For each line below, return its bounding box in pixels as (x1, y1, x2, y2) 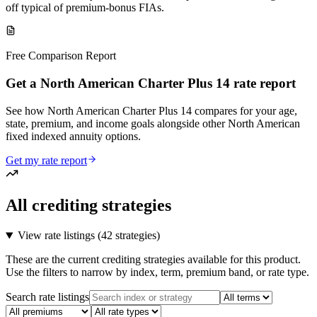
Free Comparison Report (6, 50, 116, 62)
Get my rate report (6, 154, 87, 166)
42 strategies (100, 229, 156, 242)
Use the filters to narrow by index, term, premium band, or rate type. (6, 266, 309, 279)
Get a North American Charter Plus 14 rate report (6, 75, 296, 91)
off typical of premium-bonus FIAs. (6, 1, 164, 14)
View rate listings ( (17, 229, 101, 242)
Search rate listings (6, 291, 89, 304)
